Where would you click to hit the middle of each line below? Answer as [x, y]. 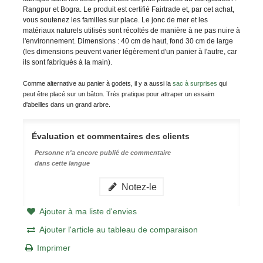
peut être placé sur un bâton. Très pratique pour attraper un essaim [118, 94]
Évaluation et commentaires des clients [110, 136]
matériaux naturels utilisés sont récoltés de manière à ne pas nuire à [131, 30]
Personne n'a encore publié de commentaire [102, 152]
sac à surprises [195, 83]
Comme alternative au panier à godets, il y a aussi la [97, 83]
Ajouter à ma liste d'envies [88, 211]
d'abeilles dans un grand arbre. [66, 104]
